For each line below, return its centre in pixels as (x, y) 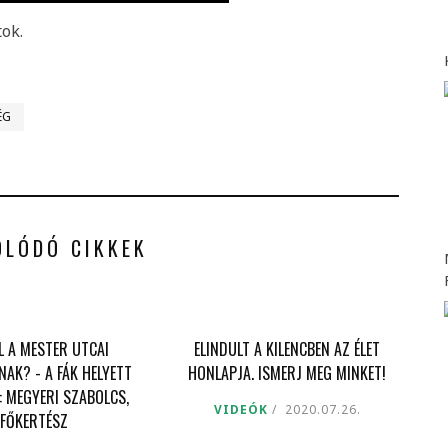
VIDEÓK (240, 409)
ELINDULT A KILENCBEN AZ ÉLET (287, 348)
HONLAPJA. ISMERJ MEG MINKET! (287, 372)
